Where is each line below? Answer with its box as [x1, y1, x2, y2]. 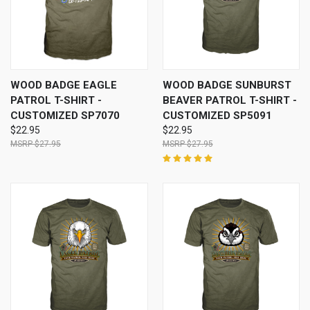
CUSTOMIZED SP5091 [162, 109, 272, 122]
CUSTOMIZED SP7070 [10, 109, 120, 122]
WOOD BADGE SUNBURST [162, 78, 291, 91]
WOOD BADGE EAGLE [10, 78, 117, 91]
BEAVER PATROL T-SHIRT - [162, 93, 297, 107]
